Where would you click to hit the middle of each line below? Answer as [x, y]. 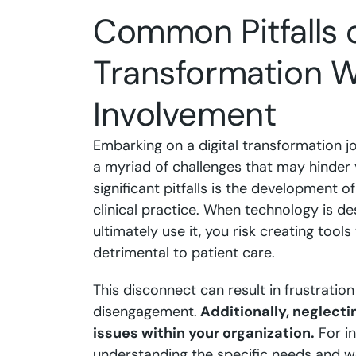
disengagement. [145, 311]
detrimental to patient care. [184, 253]
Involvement [185, 114]
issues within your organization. [204, 333]
